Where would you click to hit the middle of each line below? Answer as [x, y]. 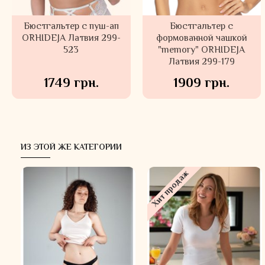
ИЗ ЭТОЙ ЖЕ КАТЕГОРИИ [71, 148]
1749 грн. [71, 84]
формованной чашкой [201, 38]
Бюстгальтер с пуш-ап [71, 27]
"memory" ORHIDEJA [202, 50]
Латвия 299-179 [201, 62]
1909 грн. [202, 84]
